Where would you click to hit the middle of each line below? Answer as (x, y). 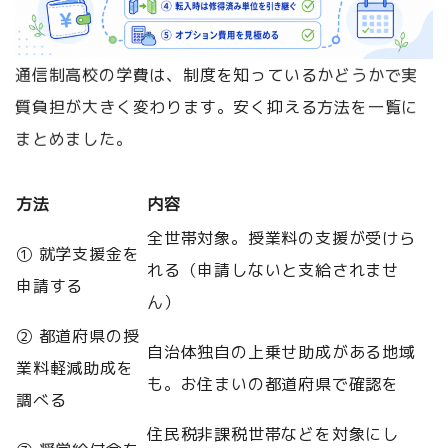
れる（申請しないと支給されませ (273, 270)
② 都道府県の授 (78, 336)
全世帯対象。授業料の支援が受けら (281, 238)
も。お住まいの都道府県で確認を (273, 384)
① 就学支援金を (78, 254)
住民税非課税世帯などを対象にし (273, 434)
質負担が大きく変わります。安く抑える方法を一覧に (216, 107)
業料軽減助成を (75, 368)
